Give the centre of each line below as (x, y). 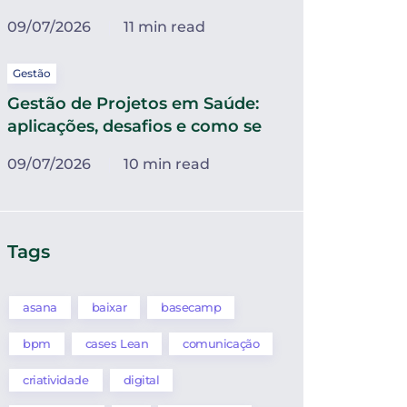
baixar (109, 307)
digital (141, 380)
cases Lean (117, 343)
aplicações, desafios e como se (134, 126)
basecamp (191, 307)
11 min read (164, 27)
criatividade (56, 380)
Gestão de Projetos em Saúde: (133, 104)
